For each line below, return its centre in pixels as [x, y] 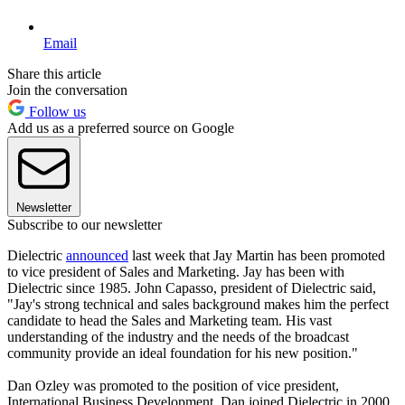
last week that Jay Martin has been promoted [257, 255]
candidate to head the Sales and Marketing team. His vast [170, 320]
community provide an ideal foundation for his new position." [183, 353]
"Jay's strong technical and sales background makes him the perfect [198, 304]
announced [97, 255]
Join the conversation [67, 89]
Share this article [54, 73]
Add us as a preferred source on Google [121, 127]
